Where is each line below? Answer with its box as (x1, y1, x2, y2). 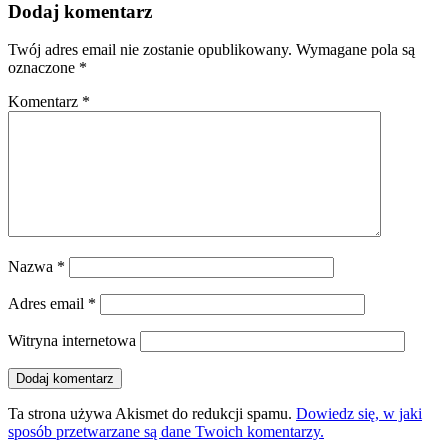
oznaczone (8, 59, 79, 77)
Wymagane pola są (296, 41, 415, 59)
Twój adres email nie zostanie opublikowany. (8, 41, 292, 59)
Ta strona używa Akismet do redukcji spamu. (8, 405, 296, 423)
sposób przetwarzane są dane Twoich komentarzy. (8, 423, 324, 441)
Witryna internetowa (8, 332, 136, 350)
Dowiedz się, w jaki (296, 405, 422, 423)
